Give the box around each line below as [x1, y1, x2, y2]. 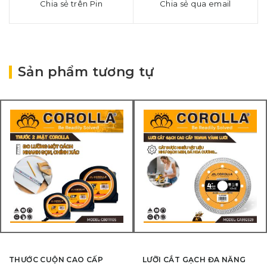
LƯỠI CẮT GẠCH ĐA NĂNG [142, 255, 246, 264]
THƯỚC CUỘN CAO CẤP [9, 255, 104, 264]
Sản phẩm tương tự [18, 64, 154, 80]
